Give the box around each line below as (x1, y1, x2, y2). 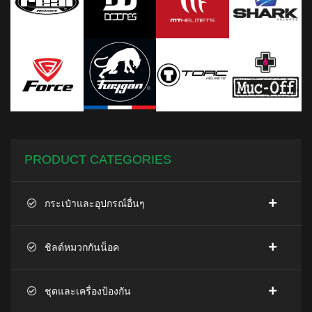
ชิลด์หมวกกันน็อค (45, 240, 119, 254)
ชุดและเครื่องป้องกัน (45, 283, 131, 298)
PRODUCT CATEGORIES (24, 152, 171, 166)
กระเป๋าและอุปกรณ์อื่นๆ (45, 196, 145, 210)
